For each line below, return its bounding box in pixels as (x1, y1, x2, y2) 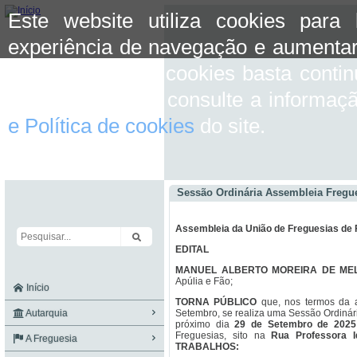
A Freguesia (24, 333, 77, 344)
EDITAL (175, 244, 209, 255)
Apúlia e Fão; (175, 276, 235, 287)
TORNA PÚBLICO (175, 296, 261, 308)
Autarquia (24, 308, 68, 319)
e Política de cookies (8, 115, 194, 137)
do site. (194, 115, 265, 137)
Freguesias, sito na (175, 330, 272, 341)
